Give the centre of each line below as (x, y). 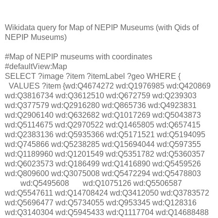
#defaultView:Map (36, 67)
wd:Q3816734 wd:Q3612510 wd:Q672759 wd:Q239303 (101, 96)
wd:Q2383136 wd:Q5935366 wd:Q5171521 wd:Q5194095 (105, 135)
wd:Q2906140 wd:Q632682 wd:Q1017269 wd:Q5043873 (103, 115)
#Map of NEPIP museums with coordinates (79, 57)
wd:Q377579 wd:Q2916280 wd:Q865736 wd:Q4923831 (101, 106)
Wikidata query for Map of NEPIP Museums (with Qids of (102, 28)
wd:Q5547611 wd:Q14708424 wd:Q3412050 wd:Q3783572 (107, 193)
